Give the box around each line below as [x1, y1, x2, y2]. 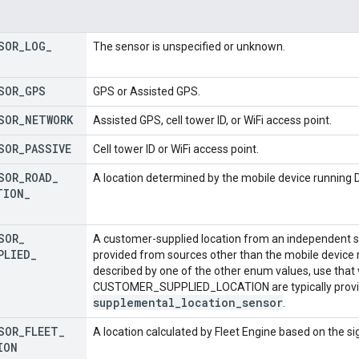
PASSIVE [25, 140, 71, 156]
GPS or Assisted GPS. [93, 84, 200, 98]
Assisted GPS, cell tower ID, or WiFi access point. [93, 113, 332, 127]
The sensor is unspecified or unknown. [93, 39, 285, 53]
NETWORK [25, 111, 73, 127]
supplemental [93, 294, 175, 310]
